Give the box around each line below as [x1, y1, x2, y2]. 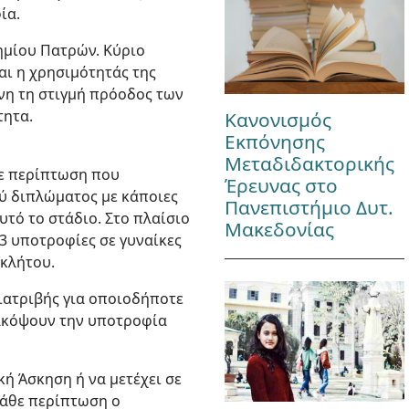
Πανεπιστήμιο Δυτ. [224, 194, 393, 221]
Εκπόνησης [224, 129, 325, 155]
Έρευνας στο [224, 173, 338, 199]
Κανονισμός [224, 107, 331, 133]
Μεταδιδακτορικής [224, 151, 394, 177]
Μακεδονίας [224, 216, 334, 243]
